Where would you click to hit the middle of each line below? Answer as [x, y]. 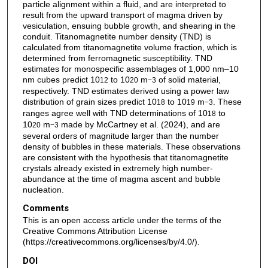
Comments [45, 208]
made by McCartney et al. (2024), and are [139, 124]
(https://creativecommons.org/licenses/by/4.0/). [111, 242]
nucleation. [43, 189]
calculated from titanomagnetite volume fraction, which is [130, 47]
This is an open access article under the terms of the [122, 220]
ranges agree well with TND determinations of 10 [115, 113]
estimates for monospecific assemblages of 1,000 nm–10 [130, 68]
